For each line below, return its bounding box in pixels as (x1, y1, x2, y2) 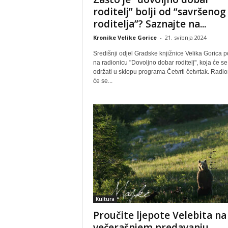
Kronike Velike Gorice (93, 34, 157, 41)
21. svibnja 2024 (164, 34, 207, 41)
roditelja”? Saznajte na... (93, 17, 206, 31)
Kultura (95, 195, 115, 203)
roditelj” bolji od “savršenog (93, 5, 226, 18)
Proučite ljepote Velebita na (93, 209, 226, 222)
